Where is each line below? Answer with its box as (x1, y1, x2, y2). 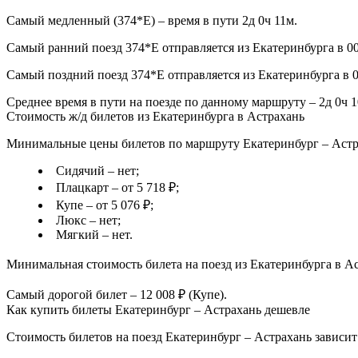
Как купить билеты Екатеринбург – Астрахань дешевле (6, 303, 310, 317)
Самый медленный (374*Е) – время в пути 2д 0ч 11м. (6, 14, 297, 28)
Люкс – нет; (56, 213, 121, 228)
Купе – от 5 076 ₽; (56, 198, 153, 213)
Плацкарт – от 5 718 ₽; (56, 181, 179, 195)
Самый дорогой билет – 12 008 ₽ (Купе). (6, 288, 227, 302)
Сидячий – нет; (56, 164, 139, 178)
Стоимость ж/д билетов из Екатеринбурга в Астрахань (6, 109, 304, 124)
